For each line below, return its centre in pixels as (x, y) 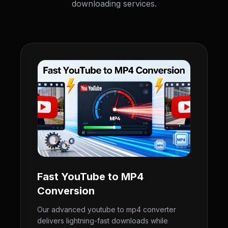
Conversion (66, 191)
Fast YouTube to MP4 (90, 177)
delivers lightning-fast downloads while (103, 221)
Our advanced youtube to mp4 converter (107, 209)
